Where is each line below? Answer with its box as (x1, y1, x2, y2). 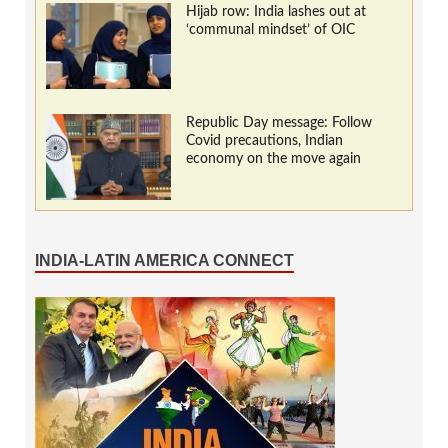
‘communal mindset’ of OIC (186, 22, 355, 37)
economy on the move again (186, 151, 361, 166)
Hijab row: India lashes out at (186, 4, 366, 19)
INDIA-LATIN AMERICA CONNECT (35, 252, 294, 269)
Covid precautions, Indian (186, 133, 343, 148)
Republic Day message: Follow (186, 115, 372, 130)
